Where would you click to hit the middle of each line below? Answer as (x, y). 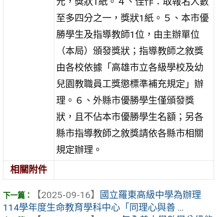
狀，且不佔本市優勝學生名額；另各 (130, 117)
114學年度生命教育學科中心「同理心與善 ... (93, 208)
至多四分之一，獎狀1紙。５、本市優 (133, 18)
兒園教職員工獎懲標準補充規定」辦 (130, 84)
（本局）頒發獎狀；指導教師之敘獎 (130, 51)
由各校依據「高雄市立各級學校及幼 (130, 67)
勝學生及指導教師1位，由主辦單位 (128, 34)
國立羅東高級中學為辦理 (150, 195)
